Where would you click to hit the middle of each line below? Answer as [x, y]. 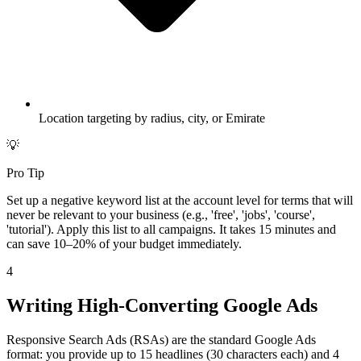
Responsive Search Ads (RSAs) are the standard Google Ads [161, 339]
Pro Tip [25, 172]
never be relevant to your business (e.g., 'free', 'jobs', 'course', [161, 214]
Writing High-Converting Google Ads [162, 305]
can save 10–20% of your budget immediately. [124, 243]
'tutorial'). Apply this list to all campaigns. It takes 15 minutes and [171, 229]
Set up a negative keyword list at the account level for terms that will [180, 200]
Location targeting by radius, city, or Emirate [152, 118]
